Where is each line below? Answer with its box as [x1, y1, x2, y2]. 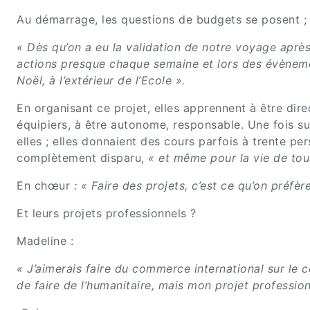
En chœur [17, 179, 74, 193]
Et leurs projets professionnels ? [17, 206, 197, 221]
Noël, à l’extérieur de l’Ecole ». [17, 73, 185, 88]
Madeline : [17, 234, 73, 248]
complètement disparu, [17, 151, 148, 165]
